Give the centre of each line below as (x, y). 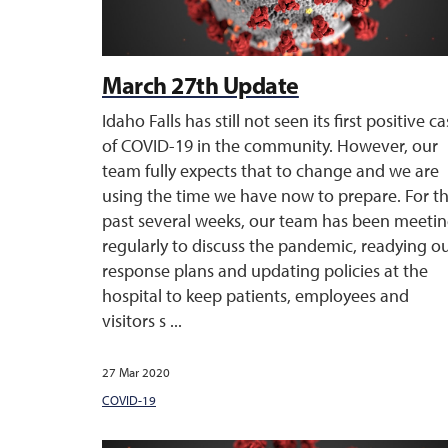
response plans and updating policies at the (265, 271)
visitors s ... (142, 321)
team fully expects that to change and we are (270, 171)
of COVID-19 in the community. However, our (270, 146)
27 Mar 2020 (136, 372)
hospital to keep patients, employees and (255, 296)
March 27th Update (200, 85)
